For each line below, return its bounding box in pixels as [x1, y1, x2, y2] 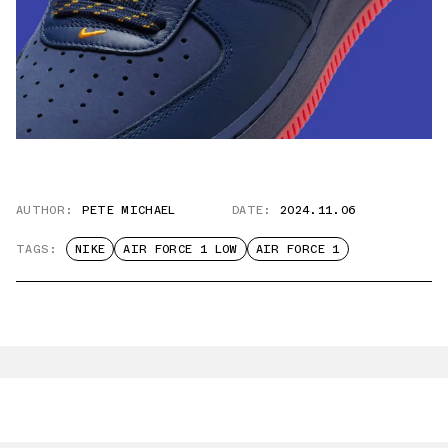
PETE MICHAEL [81, 201, 176, 220]
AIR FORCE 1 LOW [123, 240, 238, 259]
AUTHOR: [16, 201, 74, 220]
